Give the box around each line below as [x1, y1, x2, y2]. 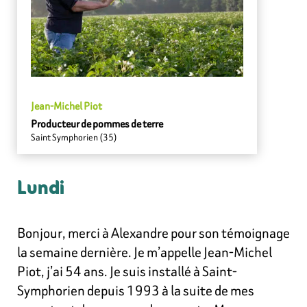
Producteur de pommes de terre [31, 116, 163, 131]
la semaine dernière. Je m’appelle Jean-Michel [17, 241, 272, 262]
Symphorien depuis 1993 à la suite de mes [17, 280, 254, 300]
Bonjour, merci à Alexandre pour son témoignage [17, 222, 290, 243]
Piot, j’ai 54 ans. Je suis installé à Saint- [17, 260, 237, 281]
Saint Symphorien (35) [31, 130, 117, 144]
